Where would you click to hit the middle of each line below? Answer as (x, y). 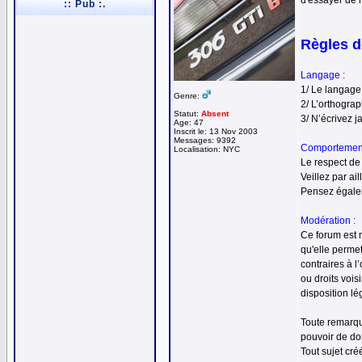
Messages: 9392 (205, 140)
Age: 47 (189, 122)
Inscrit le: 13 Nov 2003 (216, 131)
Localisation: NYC (207, 149)
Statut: (187, 114)
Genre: (188, 96)
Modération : (328, 221)
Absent (215, 114)
